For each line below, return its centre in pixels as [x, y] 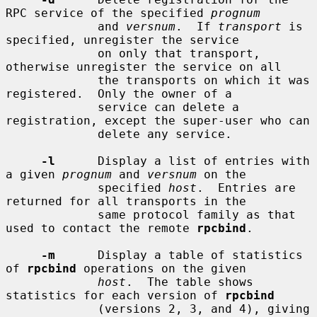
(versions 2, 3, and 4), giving [52, 309]
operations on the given [161, 268]
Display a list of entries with [183, 161]
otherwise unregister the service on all [144, 67]
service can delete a [52, 107]
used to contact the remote [101, 228]
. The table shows [190, 282]
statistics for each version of [115, 295]
